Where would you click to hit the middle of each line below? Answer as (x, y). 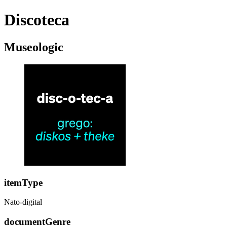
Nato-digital (23, 202)
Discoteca (37, 20)
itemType (23, 182)
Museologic (34, 47)
